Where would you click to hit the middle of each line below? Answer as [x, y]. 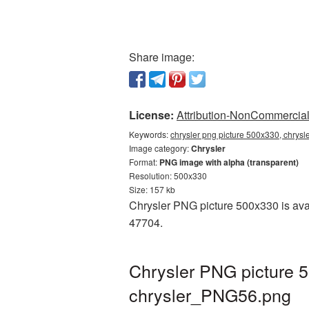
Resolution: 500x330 [168, 176]
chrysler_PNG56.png [210, 295]
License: [151, 115]
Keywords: [150, 134]
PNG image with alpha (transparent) [229, 162]
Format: [144, 162]
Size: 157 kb [152, 189]
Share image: [162, 57]
